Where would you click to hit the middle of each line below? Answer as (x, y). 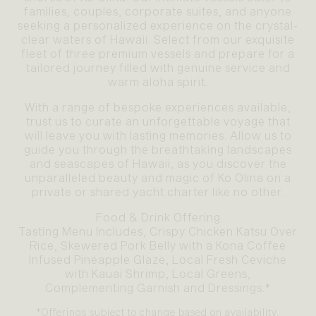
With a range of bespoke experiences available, (158, 107)
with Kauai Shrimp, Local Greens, (158, 274)
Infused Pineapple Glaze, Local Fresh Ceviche (158, 260)
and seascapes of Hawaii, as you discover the (158, 164)
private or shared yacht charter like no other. (158, 192)
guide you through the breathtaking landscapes (158, 150)
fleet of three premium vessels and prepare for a (158, 54)
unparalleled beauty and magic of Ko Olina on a (158, 178)
